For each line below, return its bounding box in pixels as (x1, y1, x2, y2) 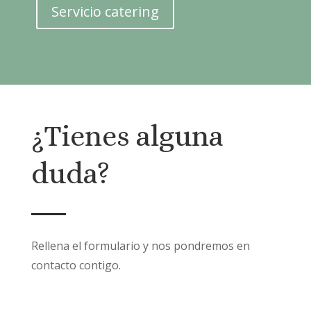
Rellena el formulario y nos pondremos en (31, 238, 250, 254)
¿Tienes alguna (31, 119, 224, 153)
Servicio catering (51, 2, 159, 22)
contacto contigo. (31, 258, 121, 274)
